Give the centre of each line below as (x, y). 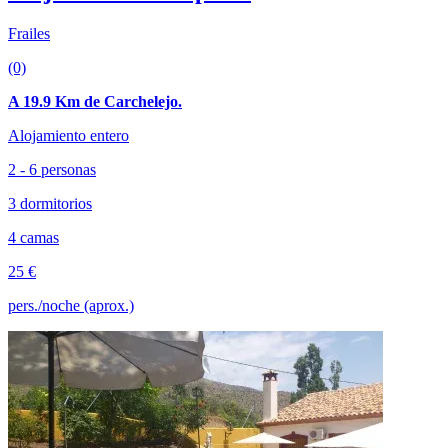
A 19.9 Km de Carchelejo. (95, 101)
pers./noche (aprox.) (71, 305)
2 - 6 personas (52, 169)
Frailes (29, 33)
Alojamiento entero (68, 135)
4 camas (33, 237)
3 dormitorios (50, 203)
